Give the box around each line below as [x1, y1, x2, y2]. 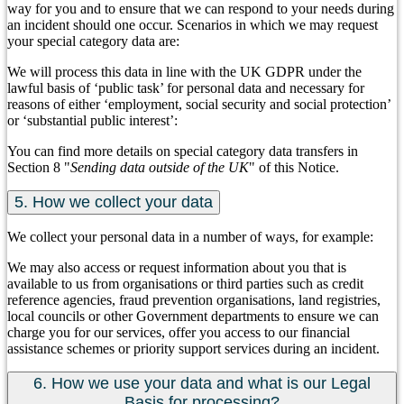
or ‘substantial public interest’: [7, 113, 178, 129]
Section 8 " [7, 160, 70, 176]
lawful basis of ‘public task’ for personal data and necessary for [7, 80, 364, 96]
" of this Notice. [249, 160, 339, 176]
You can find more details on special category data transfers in [7, 143, 358, 160]
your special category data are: [7, 33, 179, 50]
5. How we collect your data [14, 193, 213, 212]
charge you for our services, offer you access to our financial [7, 325, 350, 341]
